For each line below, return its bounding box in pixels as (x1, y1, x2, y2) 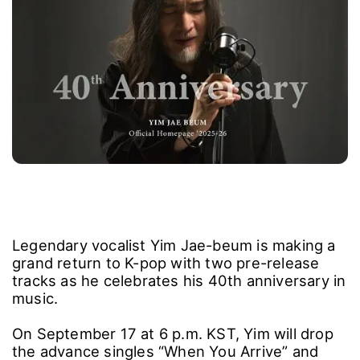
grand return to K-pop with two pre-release (12, 253, 320, 272)
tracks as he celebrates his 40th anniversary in (12, 271, 346, 289)
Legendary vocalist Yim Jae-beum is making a (12, 235, 336, 254)
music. (12, 288, 59, 307)
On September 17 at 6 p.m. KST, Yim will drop (12, 324, 333, 342)
